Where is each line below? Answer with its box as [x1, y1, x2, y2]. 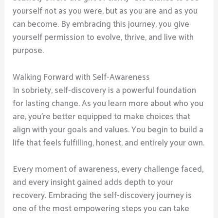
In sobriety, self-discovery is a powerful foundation [13, 83, 197, 97]
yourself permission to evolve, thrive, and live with [13, 31, 194, 45]
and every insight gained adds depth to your [13, 175, 174, 189]
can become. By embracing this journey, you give [13, 18, 190, 32]
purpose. [13, 44, 44, 58]
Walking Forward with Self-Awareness [13, 70, 150, 84]
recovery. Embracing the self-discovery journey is [13, 188, 192, 202]
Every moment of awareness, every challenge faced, [13, 162, 204, 176]
